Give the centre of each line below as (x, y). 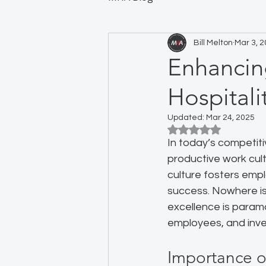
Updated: (187, 118)
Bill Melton (213, 42)
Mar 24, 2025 (230, 118)
